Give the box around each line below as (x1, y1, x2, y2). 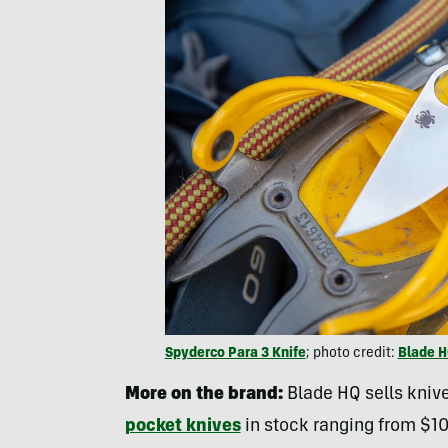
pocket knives (124, 418, 241, 437)
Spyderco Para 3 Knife (164, 347, 306, 362)
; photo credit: (305, 347, 398, 362)
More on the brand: (124, 386, 287, 405)
